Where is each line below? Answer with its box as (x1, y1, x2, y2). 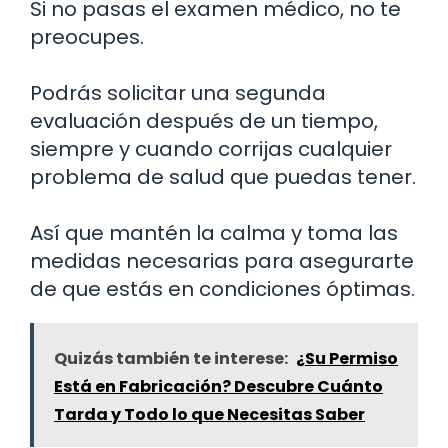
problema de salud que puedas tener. (30, 162, 416, 191)
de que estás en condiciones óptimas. (30, 274, 415, 303)
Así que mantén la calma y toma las (30, 218, 398, 247)
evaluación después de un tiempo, (30, 106, 378, 135)
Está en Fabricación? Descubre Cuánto (54, 374, 383, 398)
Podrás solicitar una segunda (30, 78, 326, 107)
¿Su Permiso (296, 346, 398, 370)
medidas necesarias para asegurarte (30, 246, 414, 275)
